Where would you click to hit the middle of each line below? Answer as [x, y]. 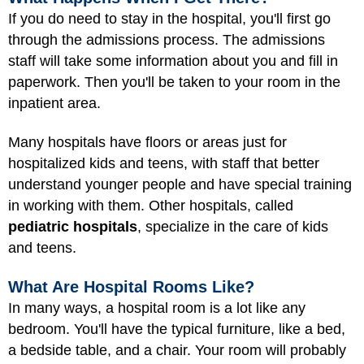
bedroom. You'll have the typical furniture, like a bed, [177, 329]
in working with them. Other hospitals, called [151, 206]
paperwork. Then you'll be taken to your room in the [174, 82]
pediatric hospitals [73, 227]
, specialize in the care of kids [233, 227]
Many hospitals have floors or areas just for [147, 143]
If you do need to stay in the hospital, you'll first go [169, 18]
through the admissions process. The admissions [167, 39]
